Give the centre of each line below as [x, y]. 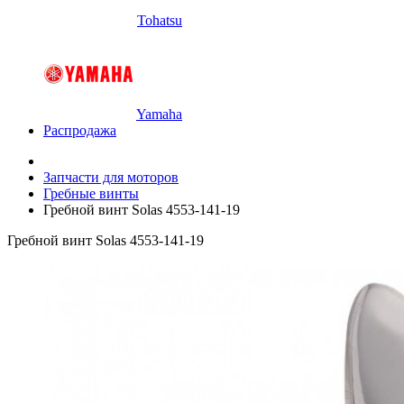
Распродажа [80, 130]
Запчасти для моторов [111, 177]
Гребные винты [91, 193]
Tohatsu [160, 20]
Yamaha [159, 114]
